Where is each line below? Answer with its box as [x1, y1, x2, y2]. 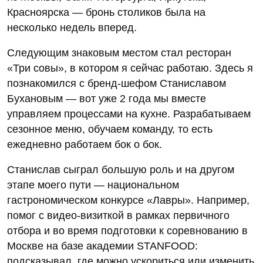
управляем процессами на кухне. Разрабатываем [7, 108, 251, 120]
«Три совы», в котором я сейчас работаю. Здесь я [7, 62, 253, 75]
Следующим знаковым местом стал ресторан [7, 47, 231, 59]
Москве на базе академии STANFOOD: [7, 240, 198, 252]
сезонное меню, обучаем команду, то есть [7, 123, 213, 136]
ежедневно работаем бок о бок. [7, 139, 162, 151]
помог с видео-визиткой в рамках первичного [7, 210, 230, 222]
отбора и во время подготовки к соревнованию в [7, 225, 248, 237]
